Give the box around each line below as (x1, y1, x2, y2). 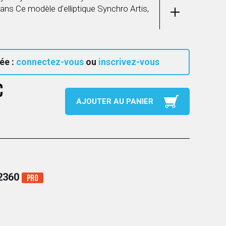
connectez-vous (16, 56, 84, 67)
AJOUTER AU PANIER (76, 97, 153, 106)
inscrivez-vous (98, 56, 159, 67)
